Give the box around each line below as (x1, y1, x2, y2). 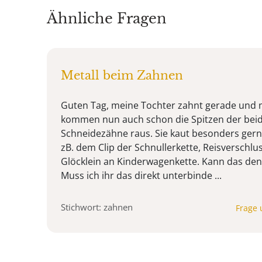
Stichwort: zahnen (61, 201, 133, 213)
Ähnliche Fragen (47, 9, 167, 27)
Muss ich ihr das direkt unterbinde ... (61, 168, 222, 182)
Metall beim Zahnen (61, 68, 183, 82)
